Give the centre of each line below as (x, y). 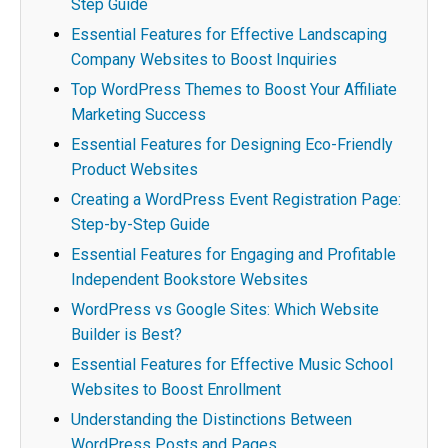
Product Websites (134, 169)
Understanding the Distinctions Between (211, 419)
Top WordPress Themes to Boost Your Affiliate (234, 89)
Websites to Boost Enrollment (176, 389)
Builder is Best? (126, 334)
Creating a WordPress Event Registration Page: (236, 199)
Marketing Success (138, 114)
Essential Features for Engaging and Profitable (233, 254)
